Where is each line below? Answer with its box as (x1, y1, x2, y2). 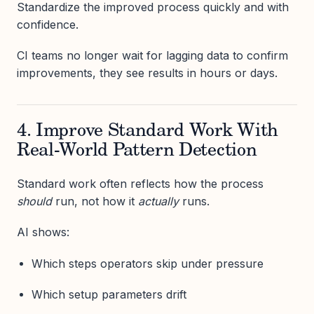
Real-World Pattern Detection (17, 142, 257, 161)
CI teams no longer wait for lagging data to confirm (17, 48, 288, 63)
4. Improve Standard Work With (17, 123, 278, 142)
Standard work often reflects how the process (17, 177, 264, 191)
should (17, 194, 52, 209)
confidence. (17, 17, 78, 32)
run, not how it (52, 194, 138, 209)
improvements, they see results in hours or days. (17, 66, 278, 81)
